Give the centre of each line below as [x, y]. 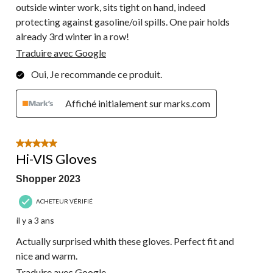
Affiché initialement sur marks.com [138, 103]
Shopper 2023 [48, 179]
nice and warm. [47, 255]
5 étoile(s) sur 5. [48, 144]
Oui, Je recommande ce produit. [97, 74]
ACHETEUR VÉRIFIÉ [64, 201]
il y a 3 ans [35, 220]
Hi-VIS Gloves [56, 158]
